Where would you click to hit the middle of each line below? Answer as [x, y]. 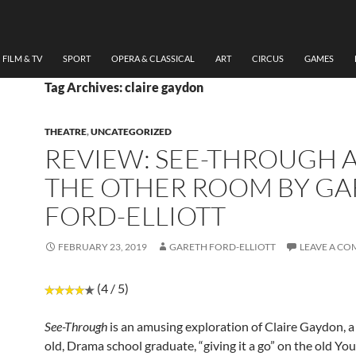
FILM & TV [22, 59]
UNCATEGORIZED [131, 132]
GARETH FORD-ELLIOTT [222, 247]
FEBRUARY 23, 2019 [103, 247]
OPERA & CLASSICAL [153, 59]
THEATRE [66, 132]
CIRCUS [268, 59]
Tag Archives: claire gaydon [124, 87]
